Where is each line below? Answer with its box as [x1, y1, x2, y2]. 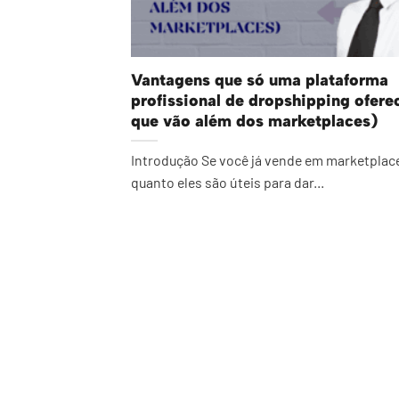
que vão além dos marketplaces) [131, 110, 378, 131]
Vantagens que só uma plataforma [131, 69, 388, 90]
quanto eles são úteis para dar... [131, 174, 324, 191]
